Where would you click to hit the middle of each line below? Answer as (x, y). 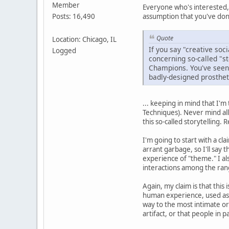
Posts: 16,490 (74, 17)
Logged (64, 51)
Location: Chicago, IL (84, 40)
